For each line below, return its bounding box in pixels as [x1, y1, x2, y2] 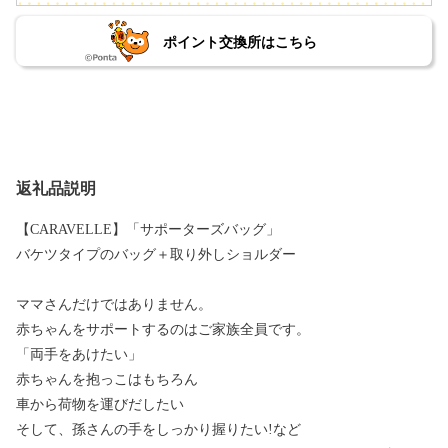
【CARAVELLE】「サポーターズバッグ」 [16, 222, 280, 238]
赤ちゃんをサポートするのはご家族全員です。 [16, 322, 310, 338]
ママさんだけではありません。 [16, 297, 212, 313]
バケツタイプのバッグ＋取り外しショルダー [16, 247, 296, 263]
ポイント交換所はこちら [162, 34, 317, 51]
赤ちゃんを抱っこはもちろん [16, 372, 198, 388]
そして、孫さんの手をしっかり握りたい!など [16, 422, 301, 438]
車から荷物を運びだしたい [16, 397, 184, 413]
